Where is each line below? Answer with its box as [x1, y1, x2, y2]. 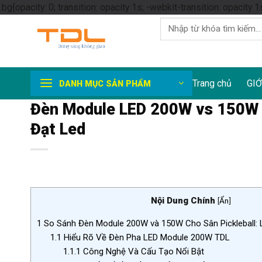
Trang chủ [192, 78, 232, 89]
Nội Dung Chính [150, 195, 215, 206]
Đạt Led [30, 120, 85, 139]
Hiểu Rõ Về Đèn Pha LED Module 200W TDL [61, 232, 230, 243]
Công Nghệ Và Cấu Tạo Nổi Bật [81, 246, 205, 257]
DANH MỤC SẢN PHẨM [59, 78, 151, 88]
